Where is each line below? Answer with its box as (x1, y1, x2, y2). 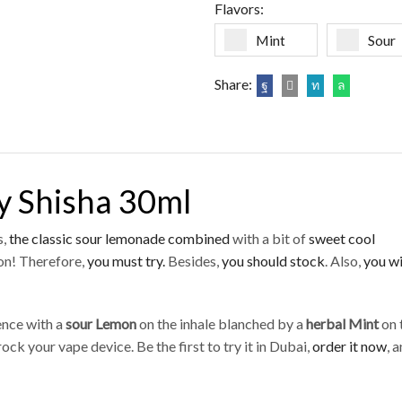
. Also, (325, 252, 363, 270)
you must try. (84, 252, 165, 270)
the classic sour (9, 230, 102, 248)
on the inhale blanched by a (136, 315, 306, 333)
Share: (214, 75, 252, 93)
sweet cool (309, 230, 375, 248)
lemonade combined (105, 230, 230, 248)
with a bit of (230, 230, 309, 248)
